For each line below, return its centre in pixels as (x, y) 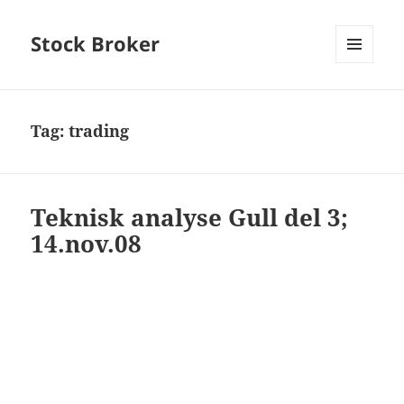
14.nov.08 (87, 244)
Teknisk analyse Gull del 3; (190, 218)
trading (99, 131)
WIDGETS (361, 101)
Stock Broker (96, 44)
